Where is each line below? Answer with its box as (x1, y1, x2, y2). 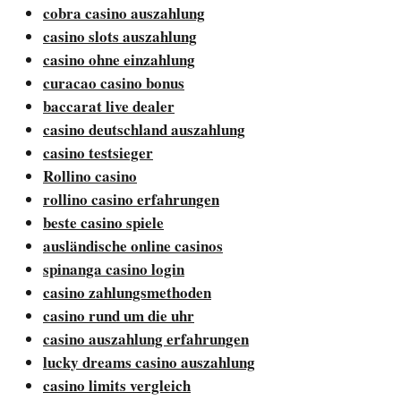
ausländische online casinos (43, 234, 223, 257)
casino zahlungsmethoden (43, 280, 211, 303)
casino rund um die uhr (43, 303, 194, 327)
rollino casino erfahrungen (43, 187, 219, 210)
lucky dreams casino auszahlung (43, 350, 255, 373)
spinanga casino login (43, 257, 184, 280)
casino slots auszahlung (43, 24, 197, 47)
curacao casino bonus (43, 71, 184, 94)
